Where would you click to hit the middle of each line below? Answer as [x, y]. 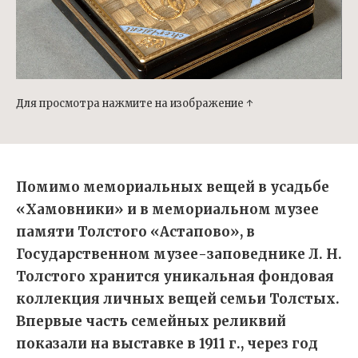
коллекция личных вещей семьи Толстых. [178, 298]
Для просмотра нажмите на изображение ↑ [134, 103]
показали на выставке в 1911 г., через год [167, 343]
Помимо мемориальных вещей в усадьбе [173, 187]
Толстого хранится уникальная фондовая [175, 276]
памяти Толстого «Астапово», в [135, 231]
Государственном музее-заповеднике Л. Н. [179, 254]
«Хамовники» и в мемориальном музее [167, 209]
